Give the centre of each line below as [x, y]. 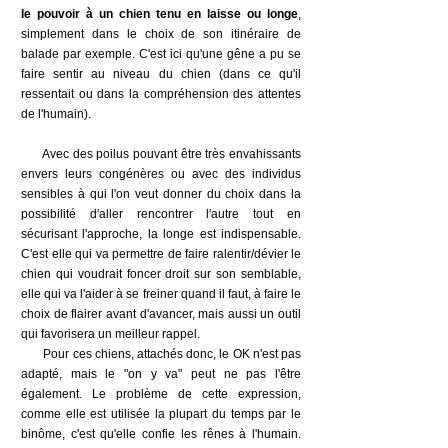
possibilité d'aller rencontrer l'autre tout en [161, 214]
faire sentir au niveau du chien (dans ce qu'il [161, 74]
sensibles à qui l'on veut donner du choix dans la [161, 194]
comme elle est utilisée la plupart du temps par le [161, 414]
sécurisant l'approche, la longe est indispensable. [161, 234]
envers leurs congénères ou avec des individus [161, 174]
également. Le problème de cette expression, [161, 394]
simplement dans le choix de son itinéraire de [161, 34]
